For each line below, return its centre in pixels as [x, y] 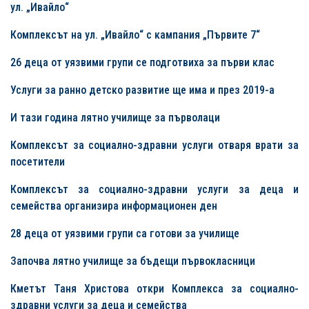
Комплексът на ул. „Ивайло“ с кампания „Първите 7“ [135, 35]
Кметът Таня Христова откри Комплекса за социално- [154, 289]
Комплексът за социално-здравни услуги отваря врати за [154, 146]
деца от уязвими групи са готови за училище [132, 234]
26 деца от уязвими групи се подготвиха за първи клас [142, 63]
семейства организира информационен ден [114, 206]
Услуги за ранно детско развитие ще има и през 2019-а [142, 90]
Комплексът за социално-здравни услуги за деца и [154, 190]
